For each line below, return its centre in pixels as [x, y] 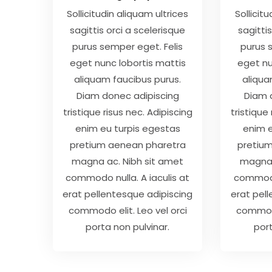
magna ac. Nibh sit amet [128, 161]
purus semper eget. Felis [128, 47]
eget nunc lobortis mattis [127, 63]
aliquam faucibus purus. [128, 80]
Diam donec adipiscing [127, 96]
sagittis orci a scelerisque [128, 30]
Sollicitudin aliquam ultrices [128, 14]
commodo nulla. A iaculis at [128, 178]
